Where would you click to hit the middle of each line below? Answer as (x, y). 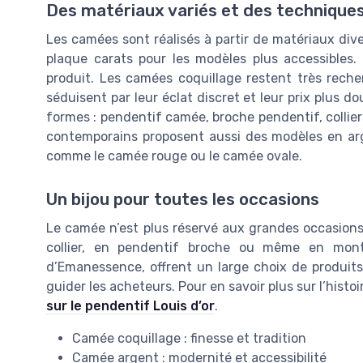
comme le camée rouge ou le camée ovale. (174, 156)
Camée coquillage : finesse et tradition (189, 338)
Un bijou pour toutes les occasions (183, 199)
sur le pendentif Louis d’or (130, 305)
